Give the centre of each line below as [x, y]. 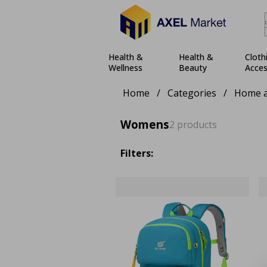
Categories [192, 93]
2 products [193, 125]
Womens [145, 124]
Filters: [136, 153]
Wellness [125, 68]
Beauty [193, 68]
